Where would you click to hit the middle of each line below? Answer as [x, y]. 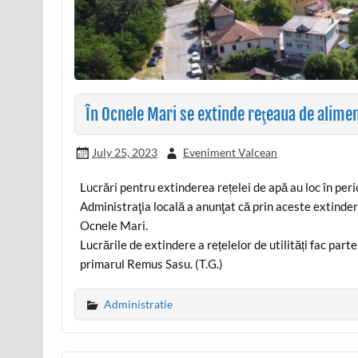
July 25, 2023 [124, 152]
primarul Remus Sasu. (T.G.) [152, 264]
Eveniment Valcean [230, 152]
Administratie [139, 304]
